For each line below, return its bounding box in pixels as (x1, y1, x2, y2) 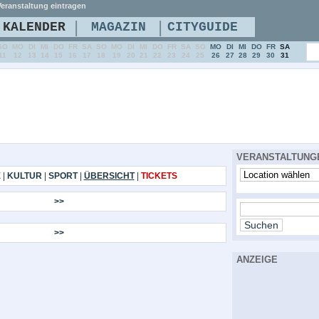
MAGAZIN (90, 20, 146, 34)
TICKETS (140, 171, 177, 181)
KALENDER (3, 20, 66, 34)
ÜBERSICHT (83, 171, 135, 181)
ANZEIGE (236, 254, 278, 265)
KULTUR (6, 171, 42, 181)
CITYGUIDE (167, 20, 238, 34)
